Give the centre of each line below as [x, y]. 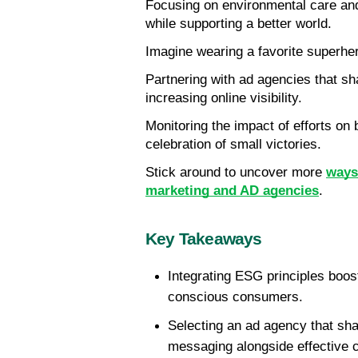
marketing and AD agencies [232, 191]
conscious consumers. [235, 297]
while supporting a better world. [239, 24]
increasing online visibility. [224, 98]
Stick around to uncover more [236, 173]
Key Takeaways [204, 239]
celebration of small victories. [233, 145]
